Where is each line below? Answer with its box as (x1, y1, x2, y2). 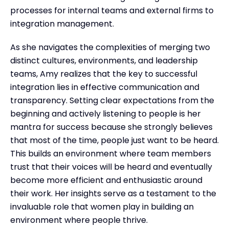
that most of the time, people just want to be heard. (10, 134, 219, 146)
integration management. (10, 17, 116, 30)
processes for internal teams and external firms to (10, 4, 214, 16)
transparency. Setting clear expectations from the (10, 94, 214, 106)
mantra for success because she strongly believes (10, 121, 213, 133)
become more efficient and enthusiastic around (10, 174, 202, 186)
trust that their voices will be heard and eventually (10, 161, 212, 173)
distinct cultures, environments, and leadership (10, 54, 198, 66)
